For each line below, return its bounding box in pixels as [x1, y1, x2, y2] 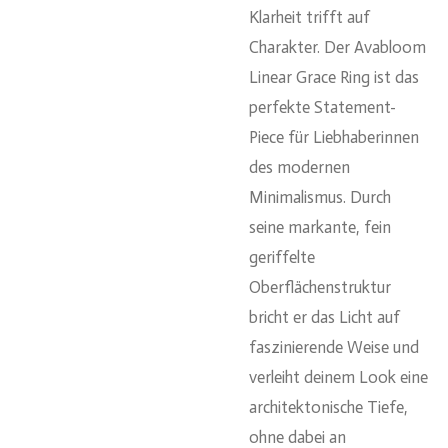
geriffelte [249, 247, 315, 268]
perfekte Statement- [249, 97, 396, 118]
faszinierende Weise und [249, 337, 419, 358]
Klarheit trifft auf [249, 7, 370, 28]
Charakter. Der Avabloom [249, 37, 426, 58]
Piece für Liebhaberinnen [249, 127, 419, 148]
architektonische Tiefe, [249, 397, 408, 418]
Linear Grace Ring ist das [249, 67, 419, 88]
